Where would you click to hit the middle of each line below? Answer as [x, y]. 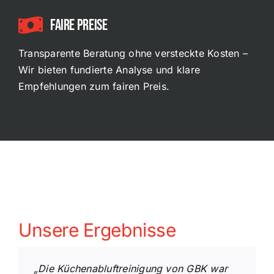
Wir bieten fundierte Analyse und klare [109, 70]
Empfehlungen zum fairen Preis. [94, 86]
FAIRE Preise [79, 25]
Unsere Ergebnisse [97, 230]
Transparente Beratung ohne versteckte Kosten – [133, 53]
